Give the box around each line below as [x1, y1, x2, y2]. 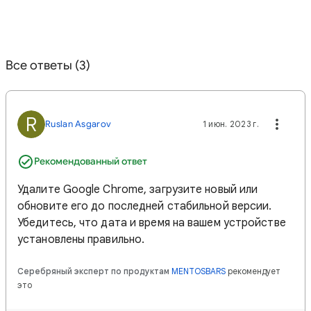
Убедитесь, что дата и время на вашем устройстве [17, 216, 286, 230]
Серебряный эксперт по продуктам [17, 266, 169, 276]
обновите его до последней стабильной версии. [17, 199, 272, 213]
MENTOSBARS [171, 266, 226, 276]
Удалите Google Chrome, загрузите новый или [17, 183, 258, 196]
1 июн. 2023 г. [202, 119, 259, 129]
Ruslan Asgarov [45, 118, 112, 130]
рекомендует [226, 266, 280, 276]
